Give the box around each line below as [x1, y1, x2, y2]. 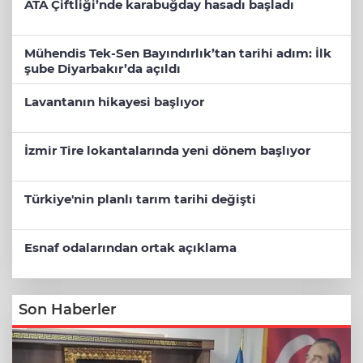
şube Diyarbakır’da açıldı [24, 61, 181, 77]
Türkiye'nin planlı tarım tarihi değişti [24, 191, 256, 207]
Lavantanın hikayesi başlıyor [24, 94, 204, 110]
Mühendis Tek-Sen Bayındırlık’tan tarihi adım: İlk [24, 45, 331, 62]
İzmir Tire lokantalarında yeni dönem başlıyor [24, 143, 310, 159]
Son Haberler [19, 301, 117, 319]
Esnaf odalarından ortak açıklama [24, 240, 237, 256]
